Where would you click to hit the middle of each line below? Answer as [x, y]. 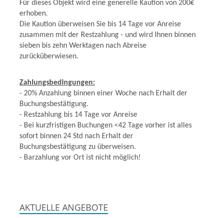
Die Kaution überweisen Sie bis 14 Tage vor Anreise [100, 24]
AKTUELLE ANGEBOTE [64, 207]
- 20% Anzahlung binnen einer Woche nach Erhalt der [103, 93]
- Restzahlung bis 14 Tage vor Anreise [78, 115]
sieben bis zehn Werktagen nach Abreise [83, 46]
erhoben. [34, 14]
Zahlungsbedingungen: [57, 83]
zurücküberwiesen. [49, 56]
